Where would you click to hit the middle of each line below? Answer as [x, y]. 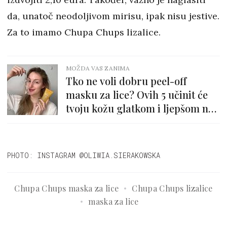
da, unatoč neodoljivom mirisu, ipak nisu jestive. [113, 16]
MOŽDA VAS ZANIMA [98, 68]
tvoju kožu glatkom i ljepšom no [140, 108]
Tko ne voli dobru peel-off [126, 81]
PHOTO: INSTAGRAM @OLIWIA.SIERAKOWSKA [84, 155]
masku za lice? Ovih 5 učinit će [137, 94]
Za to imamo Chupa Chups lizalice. [85, 32]
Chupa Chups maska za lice [67, 188]
